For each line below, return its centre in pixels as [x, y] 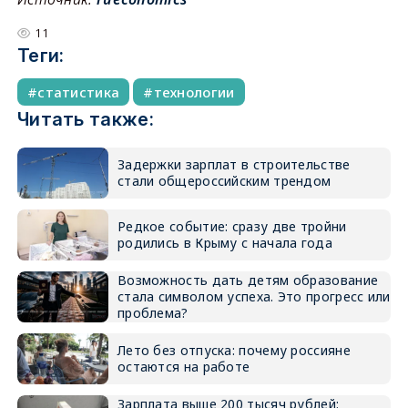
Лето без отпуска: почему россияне [234, 350]
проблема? [153, 313]
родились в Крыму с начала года [224, 243]
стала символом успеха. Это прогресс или [254, 296]
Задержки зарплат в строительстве [234, 164]
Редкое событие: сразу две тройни [232, 226]
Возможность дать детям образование [248, 280]
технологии [194, 92]
